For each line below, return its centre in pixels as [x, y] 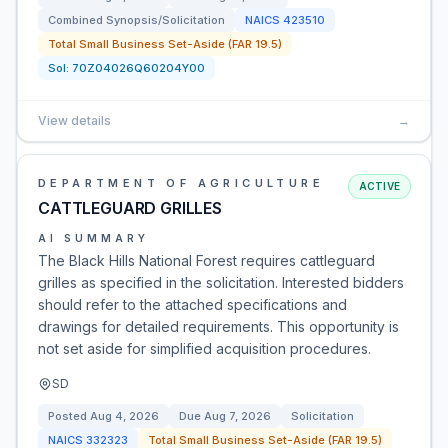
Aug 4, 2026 [124, 416]
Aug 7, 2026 [237, 416]
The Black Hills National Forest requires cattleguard [206, 260]
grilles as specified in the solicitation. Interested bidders [221, 282]
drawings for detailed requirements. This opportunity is [218, 326]
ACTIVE [379, 186]
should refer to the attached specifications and [192, 304]
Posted [69, 416]
